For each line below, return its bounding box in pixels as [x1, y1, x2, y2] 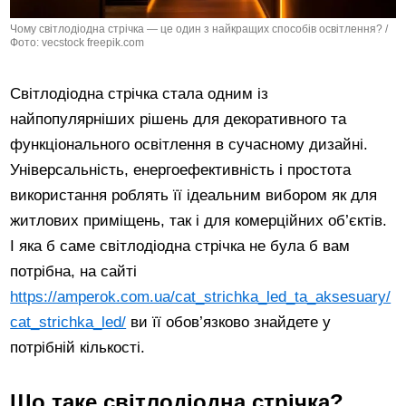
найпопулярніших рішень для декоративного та [10, 110, 347, 128]
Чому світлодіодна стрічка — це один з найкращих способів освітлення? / [10, 22, 389, 35]
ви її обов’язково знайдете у [126, 313, 332, 331]
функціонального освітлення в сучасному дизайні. [10, 135, 369, 153]
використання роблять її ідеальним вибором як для [10, 186, 378, 204]
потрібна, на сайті [10, 262, 138, 280]
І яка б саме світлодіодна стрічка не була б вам [10, 237, 351, 255]
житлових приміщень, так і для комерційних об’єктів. [10, 211, 388, 229]
